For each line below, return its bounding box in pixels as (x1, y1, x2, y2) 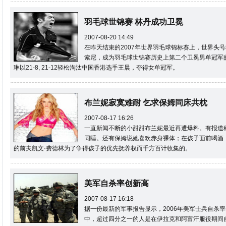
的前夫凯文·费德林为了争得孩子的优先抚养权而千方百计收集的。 (14, 145, 191, 152)
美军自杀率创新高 (84, 179, 149, 188)
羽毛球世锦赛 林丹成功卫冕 (84, 18, 183, 26)
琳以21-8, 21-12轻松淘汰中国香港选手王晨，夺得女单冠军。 (14, 64, 179, 71)
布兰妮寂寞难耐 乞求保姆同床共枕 (84, 98, 207, 107)
